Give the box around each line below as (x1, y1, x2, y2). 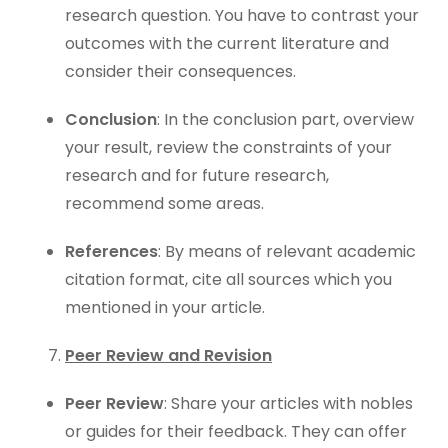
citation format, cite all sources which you (65, 268, 392, 291)
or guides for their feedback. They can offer (65, 420, 407, 443)
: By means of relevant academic (158, 240, 416, 263)
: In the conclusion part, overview (157, 108, 414, 131)
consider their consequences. (65, 60, 296, 83)
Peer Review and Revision (65, 344, 272, 367)
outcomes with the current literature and (65, 32, 389, 55)
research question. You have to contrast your (65, 4, 419, 27)
